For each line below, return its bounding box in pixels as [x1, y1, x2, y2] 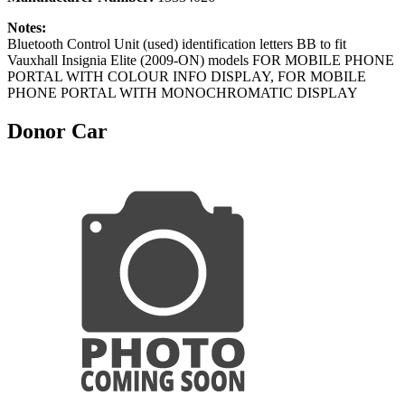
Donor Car [7, 118, 108, 143]
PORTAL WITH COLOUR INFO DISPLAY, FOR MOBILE [7, 68, 366, 84]
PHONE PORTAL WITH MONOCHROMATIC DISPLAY [7, 84, 358, 100]
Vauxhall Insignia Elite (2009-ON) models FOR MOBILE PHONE [7, 52, 394, 68]
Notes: [7, 19, 46, 35]
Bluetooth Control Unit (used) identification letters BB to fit [7, 35, 346, 52]
